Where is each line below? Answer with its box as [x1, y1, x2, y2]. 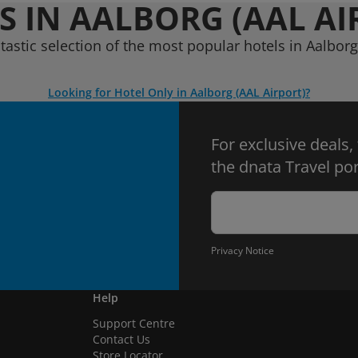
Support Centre [93, 316, 175, 331]
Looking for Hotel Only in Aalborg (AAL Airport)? [48, 85, 310, 100]
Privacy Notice [211, 244, 274, 257]
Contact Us [93, 332, 150, 347]
